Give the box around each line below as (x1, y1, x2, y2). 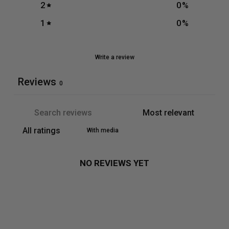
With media (87, 126, 119, 134)
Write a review (95, 53, 134, 61)
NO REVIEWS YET (80, 157, 149, 168)
